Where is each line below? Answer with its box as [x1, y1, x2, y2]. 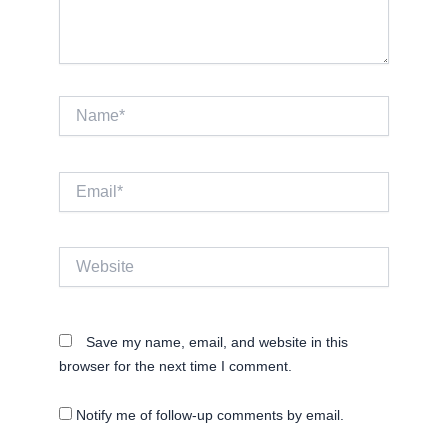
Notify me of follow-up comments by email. [75, 407, 344, 424]
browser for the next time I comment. [58, 357, 292, 374]
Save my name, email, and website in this [85, 333, 348, 350]
